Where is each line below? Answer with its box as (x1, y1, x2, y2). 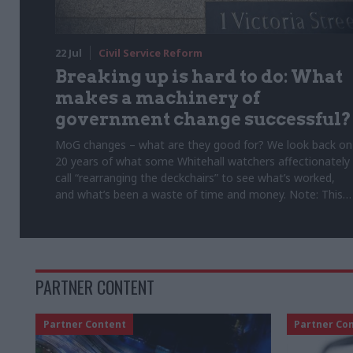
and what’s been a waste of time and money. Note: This (55, 186, 343, 202)
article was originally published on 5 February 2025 (55, 203, 312, 218)
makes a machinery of (55, 87, 260, 108)
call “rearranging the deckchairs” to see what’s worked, (55, 169, 335, 185)
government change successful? (55, 108, 351, 129)
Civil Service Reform (98, 45, 203, 60)
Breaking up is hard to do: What (55, 65, 343, 87)
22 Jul (55, 45, 82, 60)
